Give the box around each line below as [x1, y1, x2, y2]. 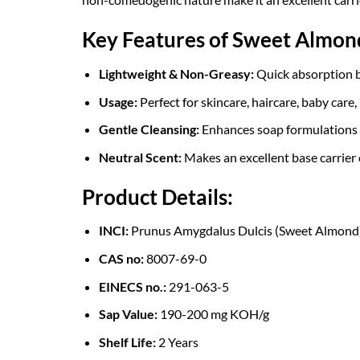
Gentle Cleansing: [98, 121, 199, 137]
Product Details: [82, 184, 233, 209]
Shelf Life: [98, 333, 156, 350]
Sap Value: [98, 306, 157, 322]
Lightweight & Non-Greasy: [98, 66, 254, 82]
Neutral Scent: [98, 149, 182, 165]
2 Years [155, 333, 198, 350]
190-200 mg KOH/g [157, 306, 269, 322]
